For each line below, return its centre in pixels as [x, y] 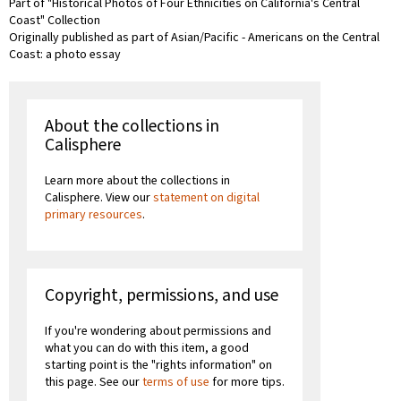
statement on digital [206, 197]
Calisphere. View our [99, 197]
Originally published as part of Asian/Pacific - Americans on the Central [194, 37]
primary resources [94, 214]
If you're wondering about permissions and [158, 331]
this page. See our [94, 382]
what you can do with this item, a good [147, 348]
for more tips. [247, 382]
